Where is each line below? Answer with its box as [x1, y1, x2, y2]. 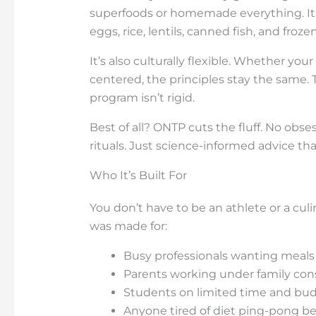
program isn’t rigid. [89, 91, 195, 105]
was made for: [89, 219, 167, 233]
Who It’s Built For [89, 169, 187, 183]
